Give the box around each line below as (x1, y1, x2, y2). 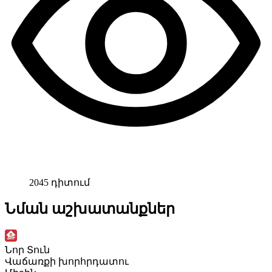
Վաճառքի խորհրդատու (5, 256, 129, 267)
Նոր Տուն (5, 244, 50, 255)
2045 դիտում (29, 177, 90, 188)
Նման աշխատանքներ (5, 200, 175, 217)
